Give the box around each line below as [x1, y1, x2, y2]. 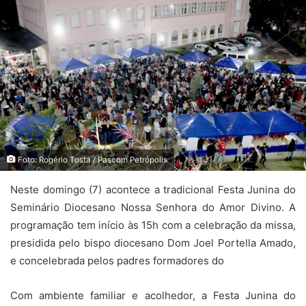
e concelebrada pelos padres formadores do [10, 253, 224, 267]
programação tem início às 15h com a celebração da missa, [10, 218, 296, 232]
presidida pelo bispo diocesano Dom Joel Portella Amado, [10, 236, 296, 249]
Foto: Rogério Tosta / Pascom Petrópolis [16, 154, 167, 165]
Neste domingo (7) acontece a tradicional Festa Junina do [10, 182, 296, 196]
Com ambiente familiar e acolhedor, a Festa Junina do [10, 288, 296, 302]
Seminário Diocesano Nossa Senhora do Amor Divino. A [10, 200, 296, 214]
